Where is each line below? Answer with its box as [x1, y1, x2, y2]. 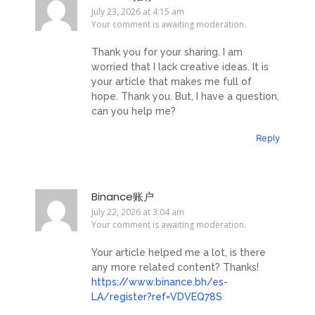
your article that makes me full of [91, 75, 252, 87]
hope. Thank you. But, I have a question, [91, 90, 279, 102]
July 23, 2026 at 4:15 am [91, 6, 184, 18]
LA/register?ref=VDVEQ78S [91, 290, 222, 302]
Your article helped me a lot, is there [91, 246, 266, 258]
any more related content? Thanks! [91, 261, 259, 273]
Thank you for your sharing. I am [91, 46, 243, 58]
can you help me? [91, 105, 176, 117]
